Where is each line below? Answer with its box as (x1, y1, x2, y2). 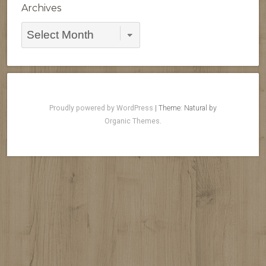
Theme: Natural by (159, 104, 217, 113)
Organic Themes (104, 117, 160, 126)
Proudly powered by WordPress (49, 104, 153, 113)
